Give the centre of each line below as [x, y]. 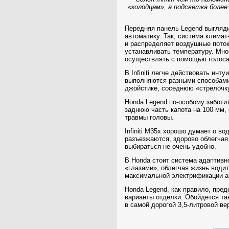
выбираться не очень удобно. [170, 146]
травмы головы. [149, 117]
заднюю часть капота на [164, 110]
